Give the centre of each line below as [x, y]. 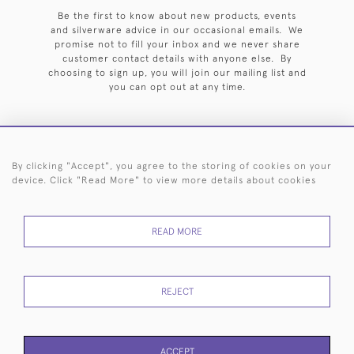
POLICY [146, 276]
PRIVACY [146, 262]
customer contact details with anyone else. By [177, 58]
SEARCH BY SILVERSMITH [233, 175]
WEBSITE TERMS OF [241, 262]
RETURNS [56, 276]
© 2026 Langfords [177, 240]
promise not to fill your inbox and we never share [177, 44]
